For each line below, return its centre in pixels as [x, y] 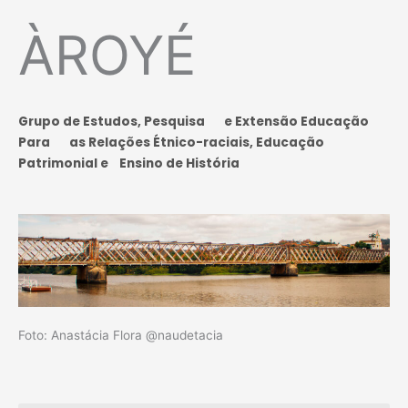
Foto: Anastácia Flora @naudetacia [121, 336]
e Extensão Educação [296, 122]
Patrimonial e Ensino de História [129, 163]
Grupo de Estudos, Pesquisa [121, 122]
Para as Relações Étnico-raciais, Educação [171, 143]
